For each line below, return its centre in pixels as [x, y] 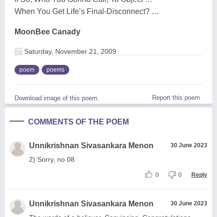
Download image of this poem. [57, 98]
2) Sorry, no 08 [52, 159]
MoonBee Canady [47, 31]
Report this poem [176, 97]
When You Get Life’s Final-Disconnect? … [87, 11]
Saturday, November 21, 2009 [69, 51]
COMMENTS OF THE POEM [78, 122]
